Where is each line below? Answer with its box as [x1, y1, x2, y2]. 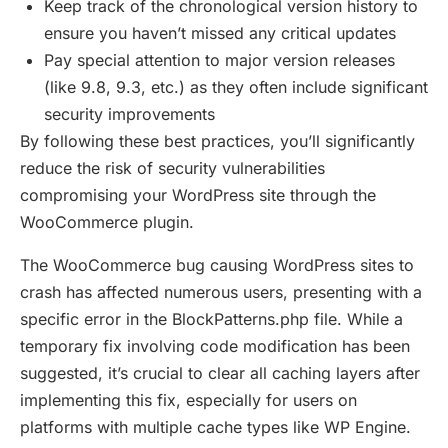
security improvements [44, 104, 215, 125]
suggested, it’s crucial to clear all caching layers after [20, 363, 420, 384]
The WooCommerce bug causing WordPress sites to [20, 255, 414, 276]
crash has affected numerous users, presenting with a [20, 282, 422, 303]
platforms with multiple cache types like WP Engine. [20, 417, 411, 438]
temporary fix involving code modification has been [20, 336, 410, 357]
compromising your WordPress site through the [20, 185, 376, 206]
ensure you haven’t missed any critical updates [44, 23, 396, 44]
